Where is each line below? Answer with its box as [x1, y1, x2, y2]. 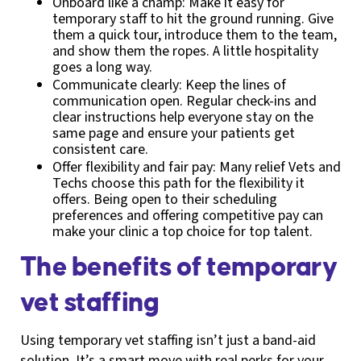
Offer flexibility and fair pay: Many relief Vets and [52, 156, 341, 177]
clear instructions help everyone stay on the [52, 106, 313, 127]
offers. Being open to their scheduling [52, 189, 277, 210]
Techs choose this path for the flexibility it [52, 172, 305, 193]
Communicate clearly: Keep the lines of [52, 74, 286, 95]
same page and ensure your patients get [52, 122, 295, 143]
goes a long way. [52, 56, 152, 77]
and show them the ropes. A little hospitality [52, 40, 318, 61]
